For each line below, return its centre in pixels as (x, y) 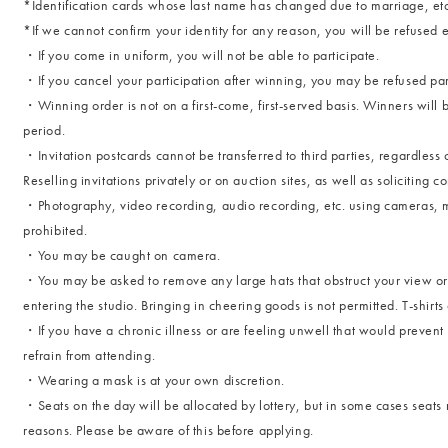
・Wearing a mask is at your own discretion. (154, 380)
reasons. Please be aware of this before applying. (168, 430)
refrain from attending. (89, 355)
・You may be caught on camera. (122, 255)
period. (44, 130)
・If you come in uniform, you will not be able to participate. (201, 55)
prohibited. (55, 230)
